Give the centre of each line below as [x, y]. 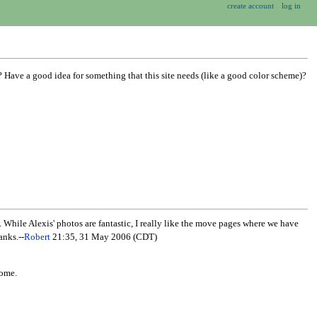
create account [250, 6]
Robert [37, 237]
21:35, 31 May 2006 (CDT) [103, 237]
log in [292, 6]
